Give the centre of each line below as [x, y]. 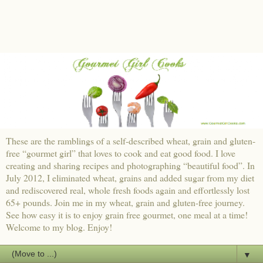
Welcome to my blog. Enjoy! [59, 227]
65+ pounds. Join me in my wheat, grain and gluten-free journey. [125, 202]
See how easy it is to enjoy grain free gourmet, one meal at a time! [127, 214]
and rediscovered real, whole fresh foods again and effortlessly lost [128, 190]
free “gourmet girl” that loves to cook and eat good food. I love [121, 153]
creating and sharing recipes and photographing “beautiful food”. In [130, 165]
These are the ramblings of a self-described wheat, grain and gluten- [131, 140]
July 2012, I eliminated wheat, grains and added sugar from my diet [130, 177]
